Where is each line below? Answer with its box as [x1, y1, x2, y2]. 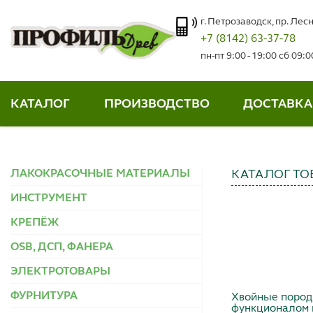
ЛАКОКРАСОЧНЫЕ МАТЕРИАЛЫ [10, 168, 190, 180]
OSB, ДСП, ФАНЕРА [10, 242, 113, 254]
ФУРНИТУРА [10, 291, 78, 303]
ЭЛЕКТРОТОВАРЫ [10, 266, 110, 278]
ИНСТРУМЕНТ [10, 193, 87, 205]
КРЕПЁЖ [10, 217, 59, 229]
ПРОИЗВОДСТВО [103, 97, 210, 110]
